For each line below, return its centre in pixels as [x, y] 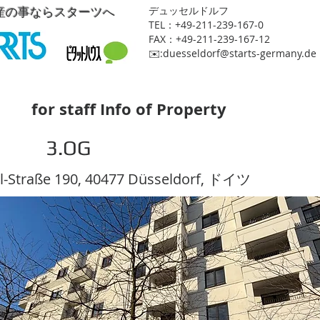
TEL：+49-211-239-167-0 [206, 25]
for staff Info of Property [129, 109]
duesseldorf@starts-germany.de [240, 53]
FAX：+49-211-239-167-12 [209, 39]
